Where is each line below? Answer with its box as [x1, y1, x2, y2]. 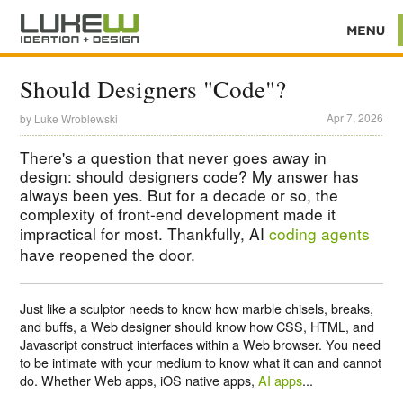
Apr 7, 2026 [326, 110, 383, 126]
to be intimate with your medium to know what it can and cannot [20, 353, 382, 372]
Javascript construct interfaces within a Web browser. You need [20, 335, 381, 354]
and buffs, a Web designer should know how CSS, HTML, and [20, 317, 375, 336]
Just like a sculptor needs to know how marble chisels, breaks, [20, 299, 374, 318]
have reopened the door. [20, 242, 196, 265]
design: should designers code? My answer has [20, 164, 360, 187]
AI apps [258, 371, 303, 390]
